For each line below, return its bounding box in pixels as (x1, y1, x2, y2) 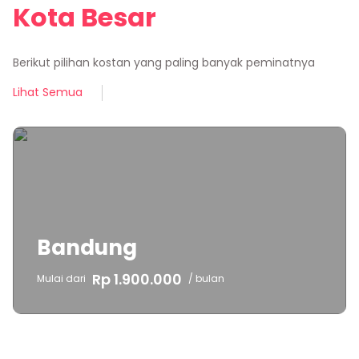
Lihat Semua (13, 84, 83, 101)
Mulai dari (37, 272, 86, 286)
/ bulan (188, 272, 224, 286)
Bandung (37, 232, 137, 262)
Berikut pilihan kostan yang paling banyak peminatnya (13, 54, 315, 71)
